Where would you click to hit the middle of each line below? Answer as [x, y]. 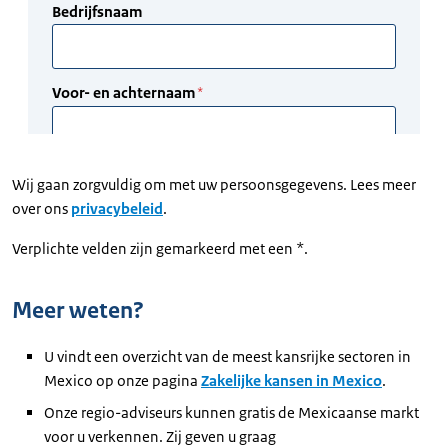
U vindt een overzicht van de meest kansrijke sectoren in [227, 356]
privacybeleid [117, 208]
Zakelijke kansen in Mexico [291, 380]
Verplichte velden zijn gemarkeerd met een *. [160, 248]
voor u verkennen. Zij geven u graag [160, 436]
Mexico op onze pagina [122, 380]
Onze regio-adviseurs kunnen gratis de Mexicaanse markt [231, 412]
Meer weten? [78, 310]
